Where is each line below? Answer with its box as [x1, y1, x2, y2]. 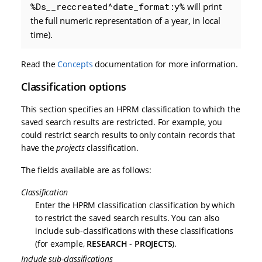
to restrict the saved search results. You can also [35, 212, 219, 223]
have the [21, 142, 57, 153]
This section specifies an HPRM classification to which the [21, 104, 240, 115]
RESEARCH [87, 238, 127, 249]
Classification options [21, 80, 126, 94]
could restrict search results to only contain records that [21, 129, 235, 140]
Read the [21, 58, 58, 70]
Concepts [57, 58, 93, 70]
